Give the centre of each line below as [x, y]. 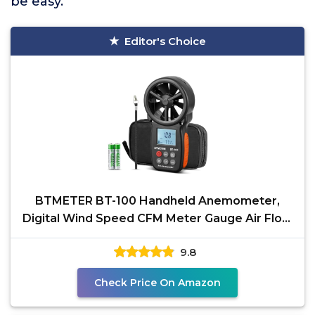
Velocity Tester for [157, 236]
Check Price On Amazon [157, 283]
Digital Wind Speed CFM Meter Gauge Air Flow [157, 218]
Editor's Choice [165, 41]
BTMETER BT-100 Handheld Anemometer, [157, 201]
